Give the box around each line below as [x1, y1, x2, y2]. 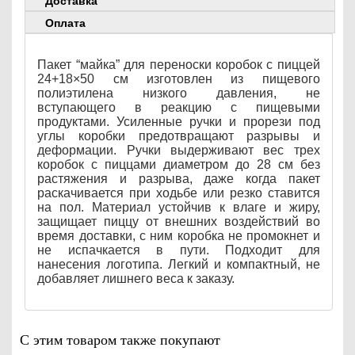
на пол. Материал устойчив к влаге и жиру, [37, 200, 320, 215]
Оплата [45, 17, 86, 30]
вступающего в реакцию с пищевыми [37, 101, 320, 115]
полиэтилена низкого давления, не [37, 86, 320, 101]
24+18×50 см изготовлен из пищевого [37, 72, 320, 86]
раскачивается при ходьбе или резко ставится [37, 186, 320, 200]
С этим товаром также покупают [20, 332, 220, 349]
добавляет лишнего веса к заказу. [37, 272, 235, 286]
